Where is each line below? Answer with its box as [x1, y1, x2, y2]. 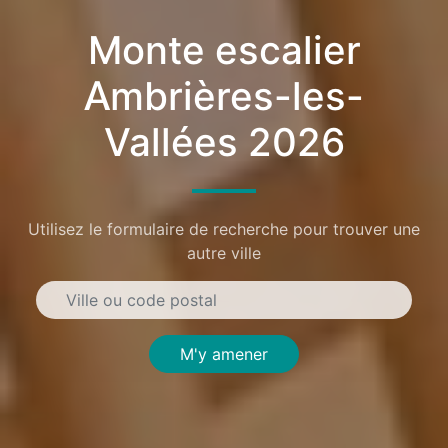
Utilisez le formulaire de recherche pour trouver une [28, 218, 420, 239]
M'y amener [180, 343, 268, 364]
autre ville [187, 242, 261, 263]
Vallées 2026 [103, 118, 345, 167]
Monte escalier [87, 26, 361, 75]
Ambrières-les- [84, 72, 364, 121]
